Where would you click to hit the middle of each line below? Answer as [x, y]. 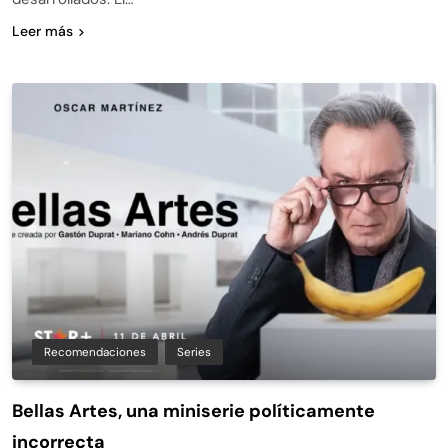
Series [194, 351]
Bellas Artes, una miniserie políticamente [193, 410]
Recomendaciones [95, 351]
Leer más [42, 30]
